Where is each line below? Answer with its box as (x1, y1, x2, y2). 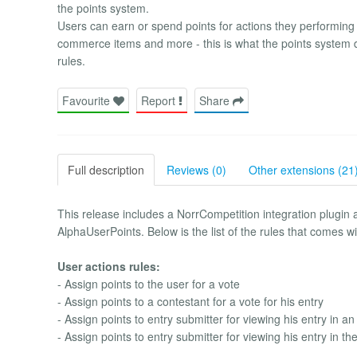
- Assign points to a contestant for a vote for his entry (57, 292, 324, 309)
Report (141, 92, 178, 108)
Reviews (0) (167, 161, 226, 178)
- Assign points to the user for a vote (57, 275, 240, 292)
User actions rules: (57, 257, 160, 274)
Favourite (62, 92, 113, 108)
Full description (68, 161, 144, 178)
